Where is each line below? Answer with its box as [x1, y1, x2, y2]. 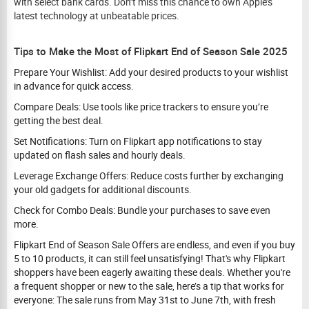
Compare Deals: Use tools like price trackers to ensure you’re [14, 100, 268, 113]
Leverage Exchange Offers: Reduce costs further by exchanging [14, 169, 283, 182]
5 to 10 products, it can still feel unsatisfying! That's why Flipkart [14, 252, 286, 265]
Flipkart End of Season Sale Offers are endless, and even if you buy [14, 238, 295, 251]
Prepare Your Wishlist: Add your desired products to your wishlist [14, 66, 288, 79]
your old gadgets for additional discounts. [14, 183, 192, 196]
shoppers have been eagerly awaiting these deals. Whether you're [14, 266, 290, 279]
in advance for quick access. [14, 79, 134, 92]
